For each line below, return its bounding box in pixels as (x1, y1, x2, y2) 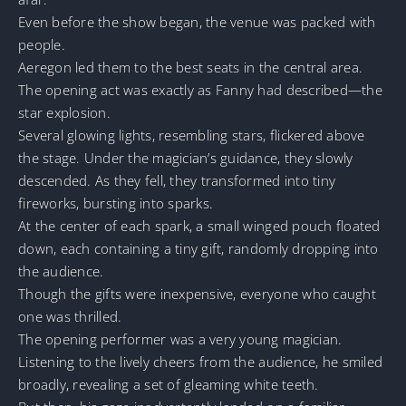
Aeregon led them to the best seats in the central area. (18, 58, 363, 77)
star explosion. (18, 103, 111, 122)
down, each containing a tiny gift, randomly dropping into (18, 239, 379, 258)
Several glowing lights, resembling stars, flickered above (18, 126, 365, 145)
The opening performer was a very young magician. (18, 330, 343, 349)
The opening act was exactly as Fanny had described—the (18, 81, 382, 100)
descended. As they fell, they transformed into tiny (18, 171, 336, 190)
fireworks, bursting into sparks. (18, 194, 214, 213)
